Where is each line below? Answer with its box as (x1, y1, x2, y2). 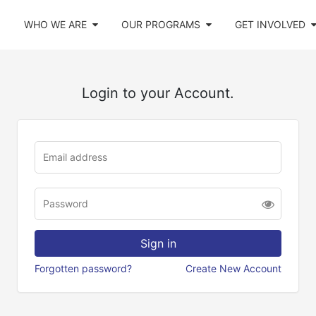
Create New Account (186, 262, 281, 274)
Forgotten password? (35, 262, 132, 274)
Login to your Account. (82, 85, 234, 102)
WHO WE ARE (23, 18, 87, 30)
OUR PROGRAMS (121, 18, 200, 30)
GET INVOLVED (235, 18, 306, 30)
